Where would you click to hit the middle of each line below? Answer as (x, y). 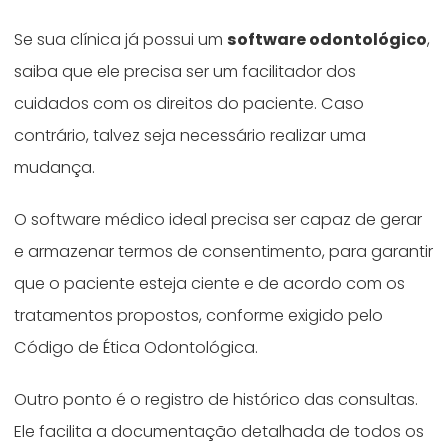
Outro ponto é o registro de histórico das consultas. (216, 400)
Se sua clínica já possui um (121, 40)
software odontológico (327, 40)
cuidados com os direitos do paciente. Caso (189, 104)
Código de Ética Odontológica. (138, 348)
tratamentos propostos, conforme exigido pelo (199, 316)
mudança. (57, 168)
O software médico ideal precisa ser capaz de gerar (218, 220)
